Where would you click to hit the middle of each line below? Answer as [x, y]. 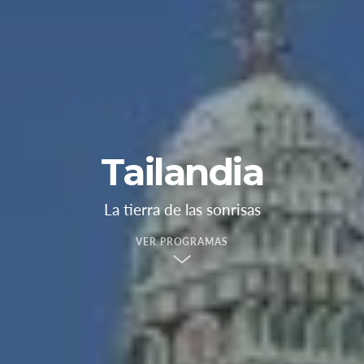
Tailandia [182, 171]
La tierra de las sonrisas [182, 209]
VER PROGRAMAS [182, 241]
